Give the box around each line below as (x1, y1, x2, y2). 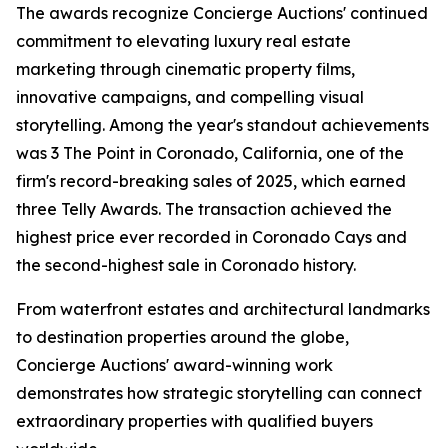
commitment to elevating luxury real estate (16, 31, 351, 51)
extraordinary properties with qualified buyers (16, 411, 373, 431)
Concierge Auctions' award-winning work (16, 355, 333, 375)
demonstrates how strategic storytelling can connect (16, 383, 422, 403)
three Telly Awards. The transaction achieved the (16, 199, 392, 219)
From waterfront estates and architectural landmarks (16, 299, 430, 319)
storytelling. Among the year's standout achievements (16, 115, 429, 135)
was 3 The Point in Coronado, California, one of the (16, 143, 404, 163)
